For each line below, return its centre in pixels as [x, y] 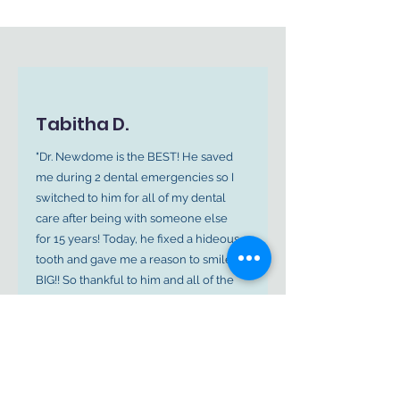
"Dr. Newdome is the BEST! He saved [134, 157]
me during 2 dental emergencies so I [135, 177]
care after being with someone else [132, 218]
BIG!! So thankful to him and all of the [135, 280]
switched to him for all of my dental [131, 198]
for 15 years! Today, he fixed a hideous [137, 239]
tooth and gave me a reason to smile [134, 259]
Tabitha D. [82, 124]
